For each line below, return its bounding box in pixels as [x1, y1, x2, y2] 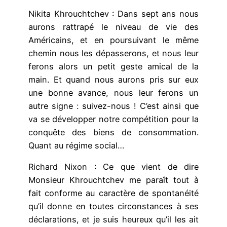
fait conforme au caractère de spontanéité [28, 188, 199, 199]
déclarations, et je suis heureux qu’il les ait [28, 214, 199, 225]
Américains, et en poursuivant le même [28, 35, 199, 46]
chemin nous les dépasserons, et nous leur [28, 48, 199, 59]
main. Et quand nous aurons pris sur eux [28, 74, 199, 85]
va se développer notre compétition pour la [28, 114, 199, 125]
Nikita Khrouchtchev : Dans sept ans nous [28, 9, 199, 19]
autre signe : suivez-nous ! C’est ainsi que [28, 101, 199, 111]
